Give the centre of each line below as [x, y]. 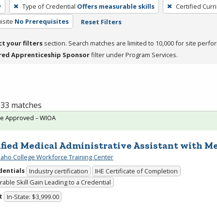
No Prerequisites [41, 21]
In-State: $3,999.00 [33, 197]
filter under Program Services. [134, 54]
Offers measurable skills [116, 6]
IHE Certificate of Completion [137, 171]
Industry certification [58, 171]
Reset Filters [101, 22]
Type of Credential [49, 6]
